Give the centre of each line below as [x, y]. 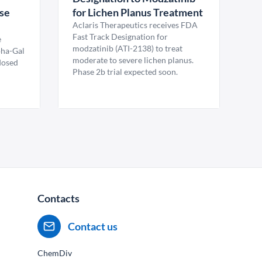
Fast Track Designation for [120, 37]
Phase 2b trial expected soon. [125, 72]
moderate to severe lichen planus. [133, 60]
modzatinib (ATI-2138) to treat [127, 48]
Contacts [58, 198]
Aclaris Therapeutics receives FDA [135, 25]
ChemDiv [55, 253]
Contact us [93, 226]
